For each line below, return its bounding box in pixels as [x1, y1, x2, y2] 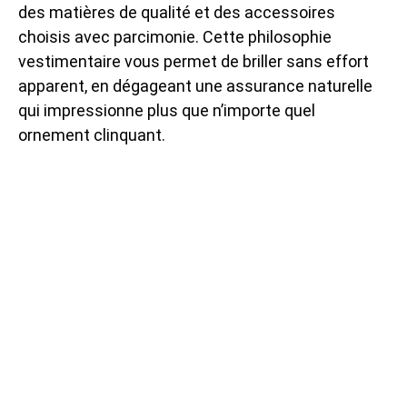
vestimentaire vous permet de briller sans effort [18, 51, 369, 71]
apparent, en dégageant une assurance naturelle [18, 75, 372, 95]
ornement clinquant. [18, 124, 165, 144]
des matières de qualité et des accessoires [18, 2, 335, 22]
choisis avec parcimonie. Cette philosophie [18, 26, 332, 46]
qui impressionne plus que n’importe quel [18, 100, 315, 120]
